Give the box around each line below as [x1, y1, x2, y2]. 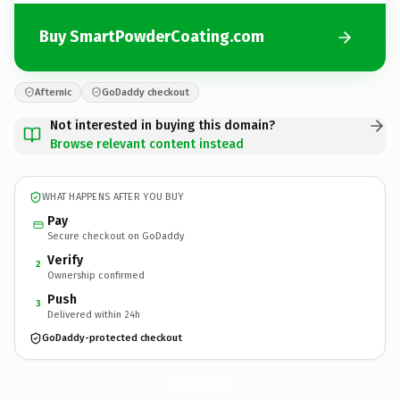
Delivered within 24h [47, 308, 140, 321]
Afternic [35, 86, 71, 98]
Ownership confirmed [47, 269, 145, 281]
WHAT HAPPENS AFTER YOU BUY [42, 191, 184, 203]
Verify [47, 252, 83, 268]
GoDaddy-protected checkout [42, 332, 182, 344]
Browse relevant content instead [50, 136, 244, 152]
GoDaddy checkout [102, 86, 189, 98]
